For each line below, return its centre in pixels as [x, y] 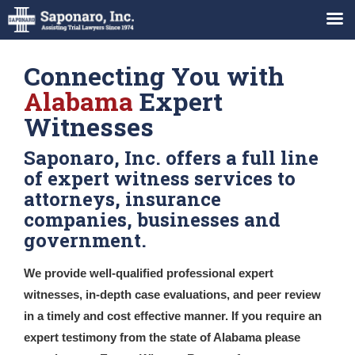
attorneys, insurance [122, 199]
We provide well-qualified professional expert [149, 273]
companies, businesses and [152, 219]
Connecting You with [154, 76]
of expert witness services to [160, 178]
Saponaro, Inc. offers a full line [171, 158]
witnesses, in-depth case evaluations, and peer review [172, 294]
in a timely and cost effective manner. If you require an [173, 316]
